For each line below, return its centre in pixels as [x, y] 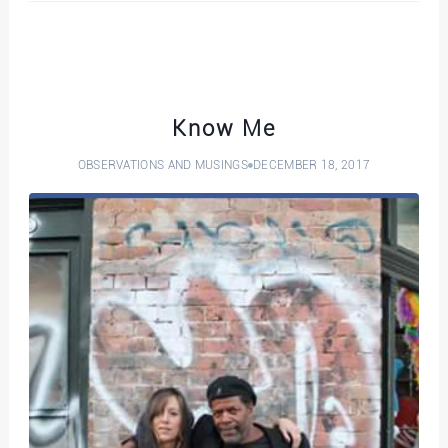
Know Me [223, 128]
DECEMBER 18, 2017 [312, 164]
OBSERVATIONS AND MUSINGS [162, 164]
